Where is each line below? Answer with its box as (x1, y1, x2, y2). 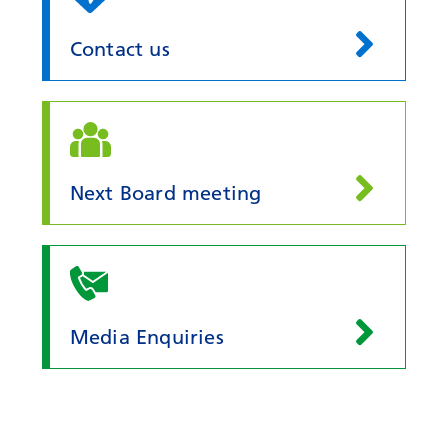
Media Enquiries (69, 325, 224, 349)
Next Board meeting (69, 181, 262, 205)
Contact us (69, 37, 170, 61)
